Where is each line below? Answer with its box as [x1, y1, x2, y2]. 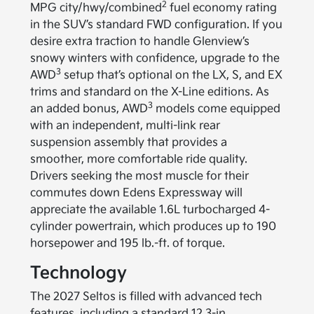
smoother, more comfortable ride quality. [30, 152, 248, 166]
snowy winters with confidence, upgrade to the [30, 51, 280, 65]
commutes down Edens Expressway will [30, 186, 243, 200]
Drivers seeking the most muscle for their [30, 169, 250, 183]
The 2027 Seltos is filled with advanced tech [30, 289, 263, 303]
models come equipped [153, 102, 281, 116]
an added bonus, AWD [30, 102, 149, 116]
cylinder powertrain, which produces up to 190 [30, 219, 277, 233]
